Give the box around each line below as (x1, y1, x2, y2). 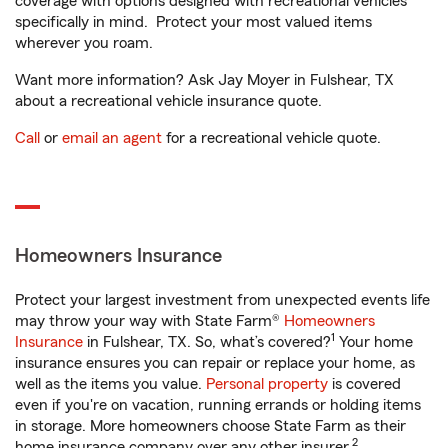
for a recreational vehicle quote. (162, 130, 381, 147)
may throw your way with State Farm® (15, 313, 284, 330)
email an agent (62, 130, 162, 147)
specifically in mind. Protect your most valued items (15, 14, 372, 31)
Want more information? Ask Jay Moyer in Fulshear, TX (15, 72, 394, 89)
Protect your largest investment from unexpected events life (15, 292, 430, 309)
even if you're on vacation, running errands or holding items (15, 397, 421, 414)
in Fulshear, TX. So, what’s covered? (83, 334, 331, 351)
